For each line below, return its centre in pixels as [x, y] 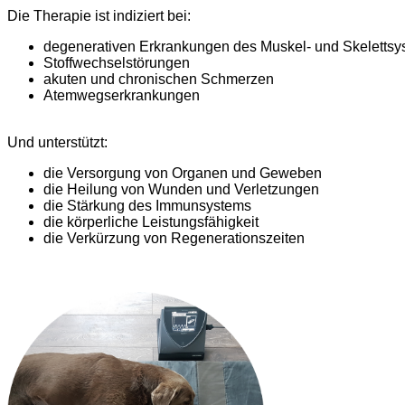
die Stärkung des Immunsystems [149, 206]
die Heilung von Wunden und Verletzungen [183, 190]
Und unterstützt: [57, 143]
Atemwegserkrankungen [122, 96]
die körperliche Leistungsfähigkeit [153, 222]
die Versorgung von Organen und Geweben [184, 174]
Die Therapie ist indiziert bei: [99, 16]
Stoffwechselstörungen [118, 63]
